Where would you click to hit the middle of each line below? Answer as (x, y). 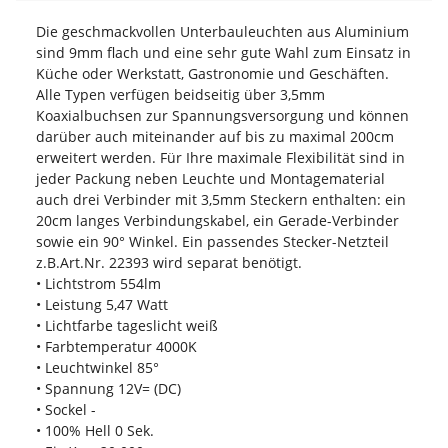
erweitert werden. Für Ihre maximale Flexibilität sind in (220, 158)
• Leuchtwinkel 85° (97, 368)
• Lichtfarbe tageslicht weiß (127, 326)
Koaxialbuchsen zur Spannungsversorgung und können (222, 116)
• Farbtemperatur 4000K (116, 347)
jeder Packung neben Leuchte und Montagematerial (210, 179)
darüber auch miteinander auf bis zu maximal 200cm (215, 137)
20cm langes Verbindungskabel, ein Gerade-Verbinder (217, 221)
